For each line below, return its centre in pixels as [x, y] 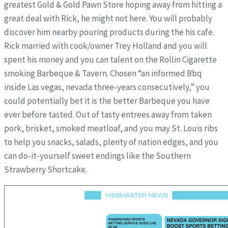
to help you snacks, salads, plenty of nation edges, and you [111, 142]
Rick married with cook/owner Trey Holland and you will [106, 46]
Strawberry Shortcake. [46, 169]
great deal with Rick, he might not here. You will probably [108, 18]
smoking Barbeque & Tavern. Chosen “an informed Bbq [103, 73]
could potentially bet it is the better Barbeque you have [107, 101]
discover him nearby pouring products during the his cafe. [109, 32]
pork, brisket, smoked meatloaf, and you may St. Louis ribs [111, 128]
